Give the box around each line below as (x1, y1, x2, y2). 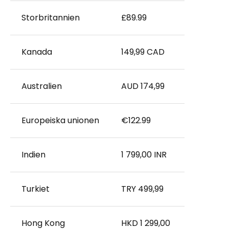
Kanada (21, 46, 52, 58)
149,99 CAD (121, 46, 165, 58)
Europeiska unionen (21, 114, 99, 126)
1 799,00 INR (121, 149, 167, 161)
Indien (21, 149, 45, 161)
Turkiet (21, 183, 50, 195)
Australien (21, 80, 62, 92)
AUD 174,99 (121, 80, 165, 92)
